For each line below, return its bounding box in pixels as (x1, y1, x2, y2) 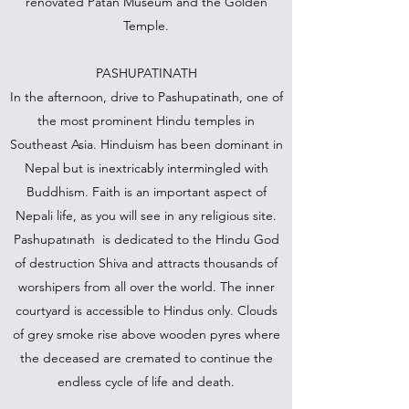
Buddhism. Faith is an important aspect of (26, 184, 267, 200)
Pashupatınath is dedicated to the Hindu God (13, 231, 279, 247)
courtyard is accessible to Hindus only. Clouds (15, 302, 278, 319)
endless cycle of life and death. (58, 373, 235, 390)
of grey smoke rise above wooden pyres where (12, 326, 280, 342)
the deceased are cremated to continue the (19, 350, 273, 366)
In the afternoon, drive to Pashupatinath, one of (9, 89, 283, 105)
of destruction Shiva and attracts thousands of (15, 255, 278, 271)
